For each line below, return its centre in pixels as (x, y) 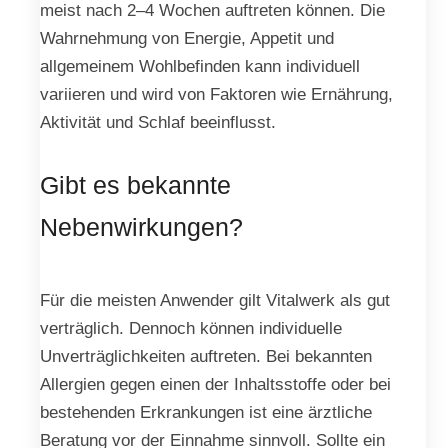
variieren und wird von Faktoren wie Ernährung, (216, 94)
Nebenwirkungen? (141, 226)
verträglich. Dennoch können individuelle (191, 327)
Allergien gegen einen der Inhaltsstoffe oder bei (215, 383)
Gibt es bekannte (135, 184)
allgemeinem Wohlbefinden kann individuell (200, 66)
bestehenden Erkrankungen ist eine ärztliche (206, 411)
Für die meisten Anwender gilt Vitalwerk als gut (215, 299)
